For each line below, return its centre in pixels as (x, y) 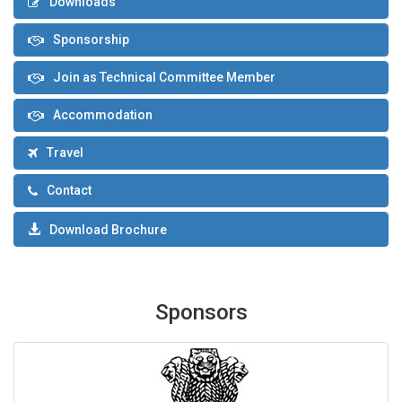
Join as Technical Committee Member (164, 78)
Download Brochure (108, 230)
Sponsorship (91, 40)
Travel (65, 153)
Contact (69, 191)
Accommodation (103, 115)
